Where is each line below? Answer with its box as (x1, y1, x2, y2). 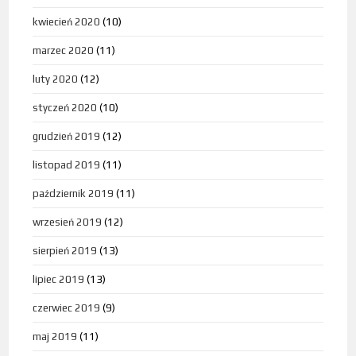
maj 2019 (33, 331, 78, 343)
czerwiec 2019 (33, 302, 101, 315)
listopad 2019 (33, 159, 101, 172)
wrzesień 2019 (33, 216, 103, 229)
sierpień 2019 (33, 245, 98, 257)
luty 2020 (33, 73, 79, 86)
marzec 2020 (33, 44, 95, 57)
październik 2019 (33, 188, 114, 200)
